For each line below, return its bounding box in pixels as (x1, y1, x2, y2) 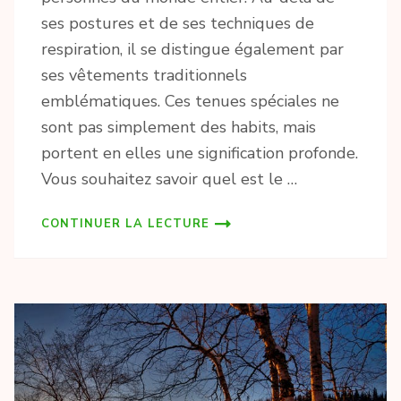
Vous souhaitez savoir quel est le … (41, 167, 297, 190)
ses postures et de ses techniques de (41, 12, 314, 34)
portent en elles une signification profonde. (41, 141, 358, 164)
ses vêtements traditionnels (41, 64, 247, 86)
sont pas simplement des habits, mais (41, 115, 316, 138)
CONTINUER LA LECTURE (41, 215, 209, 232)
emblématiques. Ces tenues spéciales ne (41, 90, 339, 112)
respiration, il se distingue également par (41, 38, 344, 60)
